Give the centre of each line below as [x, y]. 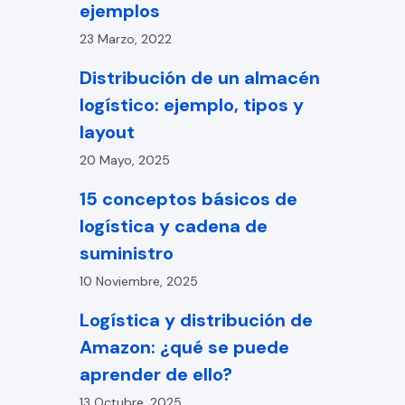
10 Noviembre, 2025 [139, 281]
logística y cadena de [174, 226]
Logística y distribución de [196, 320]
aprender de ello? [156, 374]
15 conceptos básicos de [188, 199]
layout [107, 132]
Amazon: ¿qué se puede [184, 347]
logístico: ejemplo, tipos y [192, 105]
